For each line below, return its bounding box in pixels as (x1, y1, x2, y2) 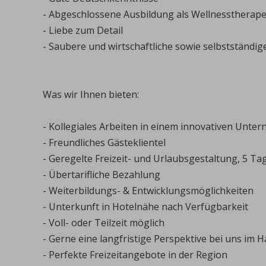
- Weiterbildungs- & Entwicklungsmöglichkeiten (43, 184, 254, 197)
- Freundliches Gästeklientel (43, 136, 166, 149)
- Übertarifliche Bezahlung (43, 168, 160, 181)
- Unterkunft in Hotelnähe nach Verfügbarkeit (43, 200, 248, 213)
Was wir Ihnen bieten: (43, 88, 139, 101)
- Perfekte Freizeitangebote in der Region (43, 248, 227, 261)
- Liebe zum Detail (43, 24, 123, 37)
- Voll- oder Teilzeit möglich (43, 216, 164, 229)
